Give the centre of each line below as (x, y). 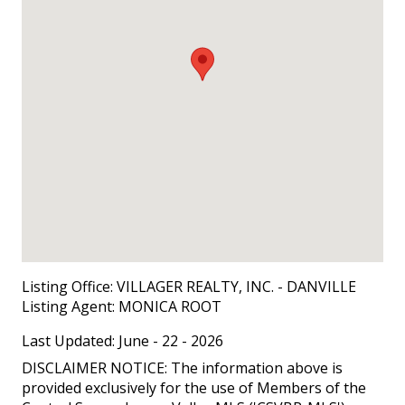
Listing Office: (67, 286)
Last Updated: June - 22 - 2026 (122, 340)
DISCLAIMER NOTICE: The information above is (182, 367)
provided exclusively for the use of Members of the (194, 387)
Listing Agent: (70, 306)
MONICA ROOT (170, 306)
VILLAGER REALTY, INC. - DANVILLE (235, 286)
